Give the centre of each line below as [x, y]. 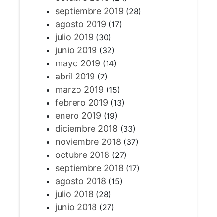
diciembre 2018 [86, 129]
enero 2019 [78, 116]
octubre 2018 [82, 155]
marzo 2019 [79, 90]
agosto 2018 [80, 181]
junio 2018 [76, 207]
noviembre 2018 [88, 142]
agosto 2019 [80, 24]
